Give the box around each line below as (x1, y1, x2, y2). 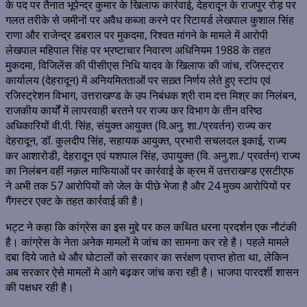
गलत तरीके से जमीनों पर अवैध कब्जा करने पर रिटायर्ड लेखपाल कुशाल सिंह (5, 12, 294, 28)
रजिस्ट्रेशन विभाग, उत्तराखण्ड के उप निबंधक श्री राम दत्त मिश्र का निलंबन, (5, 88, 297, 103)
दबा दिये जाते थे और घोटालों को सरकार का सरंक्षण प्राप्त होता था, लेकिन (5, 249, 288, 265)
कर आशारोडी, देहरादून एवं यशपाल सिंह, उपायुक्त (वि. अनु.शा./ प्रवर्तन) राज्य (5, 148, 300, 164)
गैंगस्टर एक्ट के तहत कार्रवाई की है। (5, 193, 145, 209)
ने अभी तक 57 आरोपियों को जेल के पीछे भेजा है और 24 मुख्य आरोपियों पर (5, 178, 291, 194)
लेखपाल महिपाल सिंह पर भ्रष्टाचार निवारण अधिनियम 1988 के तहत (5, 42, 271, 58)
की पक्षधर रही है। (5, 280, 74, 295)
